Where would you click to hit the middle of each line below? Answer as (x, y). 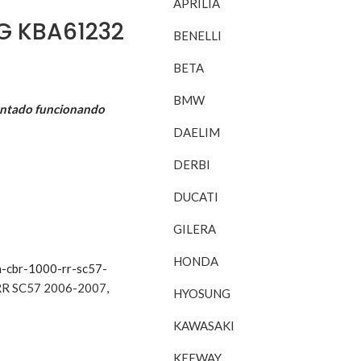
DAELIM (197, 132)
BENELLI (198, 35)
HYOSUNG (202, 293)
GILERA (195, 229)
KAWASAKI (204, 326)
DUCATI (196, 197)
